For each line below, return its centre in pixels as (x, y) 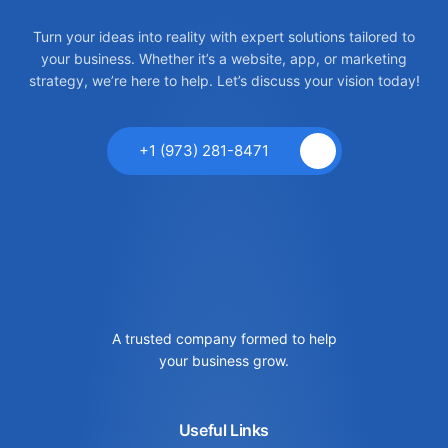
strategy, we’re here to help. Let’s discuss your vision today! (224, 81)
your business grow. (224, 360)
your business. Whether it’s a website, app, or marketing (224, 59)
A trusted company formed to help (224, 338)
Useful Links (224, 429)
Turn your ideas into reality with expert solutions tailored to (224, 37)
